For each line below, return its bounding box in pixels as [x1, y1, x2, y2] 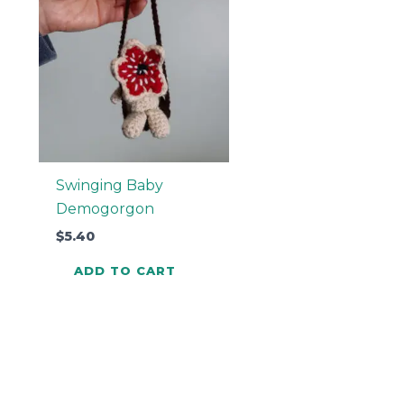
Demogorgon [55, 199, 154, 217]
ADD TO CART [73, 263, 176, 279]
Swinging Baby [55, 176, 163, 194]
